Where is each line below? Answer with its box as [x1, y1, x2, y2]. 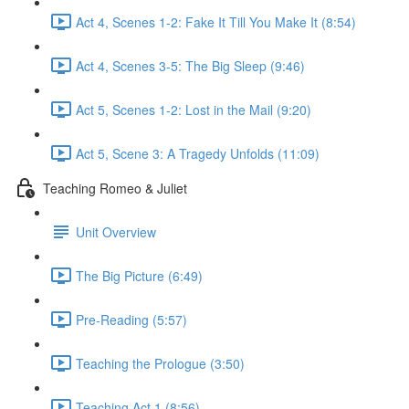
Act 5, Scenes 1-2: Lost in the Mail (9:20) [76, 100, 311, 119]
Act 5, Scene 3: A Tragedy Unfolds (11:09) [76, 143, 320, 163]
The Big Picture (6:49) [76, 266, 203, 285]
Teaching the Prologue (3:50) [76, 353, 245, 372]
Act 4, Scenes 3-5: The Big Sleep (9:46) [76, 56, 305, 75]
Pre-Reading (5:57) [76, 309, 187, 329]
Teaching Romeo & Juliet [43, 178, 187, 197]
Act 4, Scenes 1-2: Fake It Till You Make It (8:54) [76, 12, 356, 31]
